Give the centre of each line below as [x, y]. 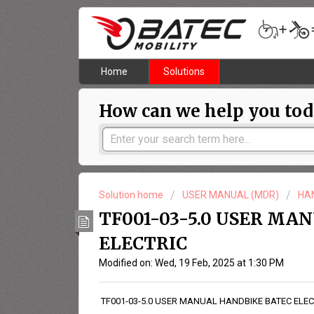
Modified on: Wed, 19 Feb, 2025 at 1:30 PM [191, 262]
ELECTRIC [143, 243]
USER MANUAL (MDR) [231, 195]
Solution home [132, 195]
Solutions [184, 72]
